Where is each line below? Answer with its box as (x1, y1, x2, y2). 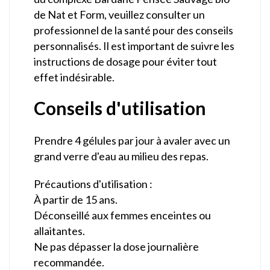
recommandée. (34, 255, 104, 269)
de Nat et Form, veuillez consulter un (34, 7, 205, 21)
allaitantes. (34, 224, 85, 237)
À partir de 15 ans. (34, 192, 118, 206)
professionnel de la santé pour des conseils (34, 23, 233, 37)
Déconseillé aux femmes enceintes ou (34, 208, 211, 222)
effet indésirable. (34, 70, 115, 84)
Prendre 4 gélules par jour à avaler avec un (34, 133, 230, 147)
